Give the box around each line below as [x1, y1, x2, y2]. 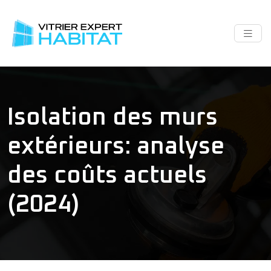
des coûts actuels [7, 163, 207, 188]
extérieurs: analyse [7, 134, 224, 158]
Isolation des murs [7, 105, 218, 129]
